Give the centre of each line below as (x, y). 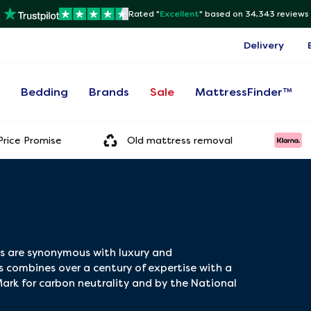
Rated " (144, 14)
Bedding (45, 92)
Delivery (264, 45)
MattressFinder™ (244, 92)
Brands (109, 92)
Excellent (179, 14)
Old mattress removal (180, 140)
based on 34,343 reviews (256, 14)
